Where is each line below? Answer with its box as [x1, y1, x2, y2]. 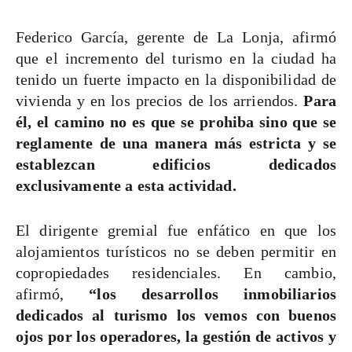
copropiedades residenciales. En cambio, [16, 264, 336, 282]
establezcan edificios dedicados [16, 156, 336, 174]
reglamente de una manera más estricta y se [16, 134, 336, 152]
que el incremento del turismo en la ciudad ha [16, 49, 336, 68]
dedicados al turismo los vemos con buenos [16, 306, 336, 324]
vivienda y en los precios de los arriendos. [16, 92, 304, 110]
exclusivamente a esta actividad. [16, 177, 236, 195]
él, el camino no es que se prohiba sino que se [16, 113, 336, 131]
